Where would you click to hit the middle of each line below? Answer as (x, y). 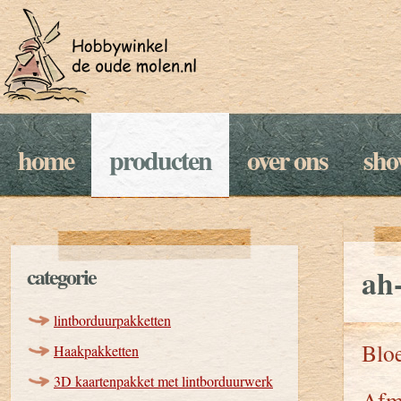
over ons (287, 159)
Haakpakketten (96, 350)
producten (160, 159)
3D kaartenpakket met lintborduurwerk (163, 381)
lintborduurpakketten (112, 320)
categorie (61, 276)
